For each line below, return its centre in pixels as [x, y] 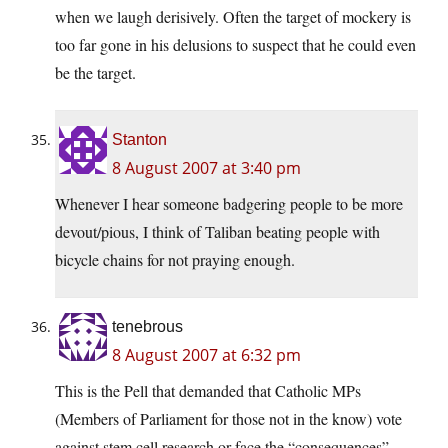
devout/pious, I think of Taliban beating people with [217, 232]
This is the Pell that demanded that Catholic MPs [208, 391]
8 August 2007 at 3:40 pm [206, 168]
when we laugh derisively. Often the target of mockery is [233, 17]
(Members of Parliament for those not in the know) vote [228, 419]
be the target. [95, 73]
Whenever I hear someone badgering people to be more [229, 204]
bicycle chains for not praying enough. [175, 260]
